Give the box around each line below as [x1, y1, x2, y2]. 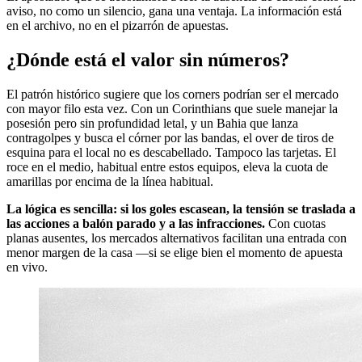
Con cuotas [265, 217, 326, 231]
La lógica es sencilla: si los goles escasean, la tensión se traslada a [6, 202, 356, 217]
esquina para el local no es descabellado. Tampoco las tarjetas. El [6, 145, 336, 160]
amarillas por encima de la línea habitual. [6, 175, 213, 189]
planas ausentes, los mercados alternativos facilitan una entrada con [6, 231, 347, 246]
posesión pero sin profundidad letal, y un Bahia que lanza [6, 116, 298, 131]
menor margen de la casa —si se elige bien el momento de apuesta [6, 246, 343, 260]
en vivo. [6, 260, 48, 275]
